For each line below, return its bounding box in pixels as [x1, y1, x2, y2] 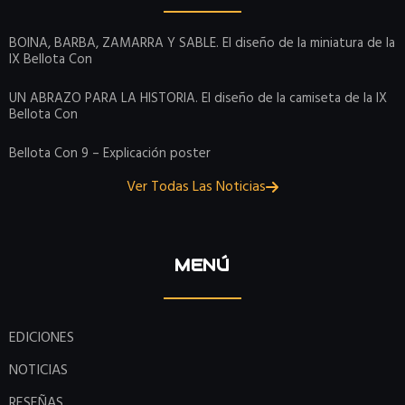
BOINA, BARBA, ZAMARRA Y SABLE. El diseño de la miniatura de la [9, 33, 395, 55]
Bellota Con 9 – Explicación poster [9, 143, 211, 165]
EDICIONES [9, 325, 74, 350]
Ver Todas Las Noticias [127, 175, 266, 200]
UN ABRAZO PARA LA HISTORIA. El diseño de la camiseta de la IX [9, 88, 387, 110]
